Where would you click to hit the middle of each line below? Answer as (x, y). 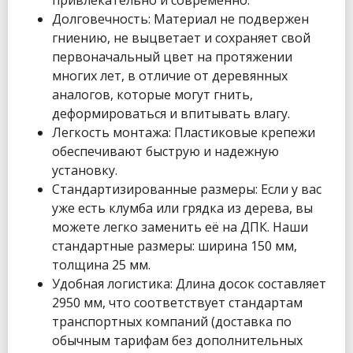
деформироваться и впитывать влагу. (171, 114)
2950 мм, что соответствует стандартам (177, 303)
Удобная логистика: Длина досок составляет (189, 284)
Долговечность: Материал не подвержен (180, 19)
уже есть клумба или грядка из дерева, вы (182, 208)
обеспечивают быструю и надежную (165, 152)
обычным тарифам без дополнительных (177, 341)
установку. (85, 171)
